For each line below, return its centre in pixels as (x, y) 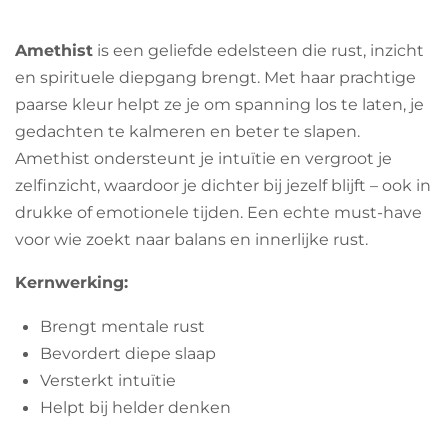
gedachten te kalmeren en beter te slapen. (187, 131)
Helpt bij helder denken (135, 406)
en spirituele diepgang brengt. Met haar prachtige (215, 77)
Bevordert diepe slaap (127, 352)
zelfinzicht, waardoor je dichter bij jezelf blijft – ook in (223, 185)
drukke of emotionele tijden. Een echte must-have (218, 212)
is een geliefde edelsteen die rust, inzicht (260, 50)
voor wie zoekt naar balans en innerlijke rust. (191, 239)
